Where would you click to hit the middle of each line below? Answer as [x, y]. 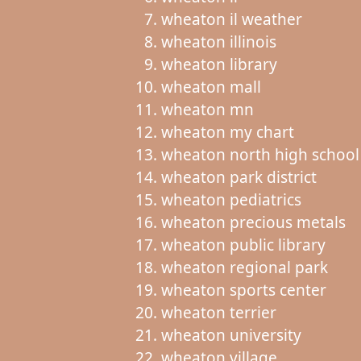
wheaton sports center [243, 290]
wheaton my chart [227, 132]
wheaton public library [243, 245]
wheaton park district [239, 177]
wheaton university [231, 335]
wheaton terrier [218, 312]
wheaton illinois [218, 41]
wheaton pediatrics [231, 199]
